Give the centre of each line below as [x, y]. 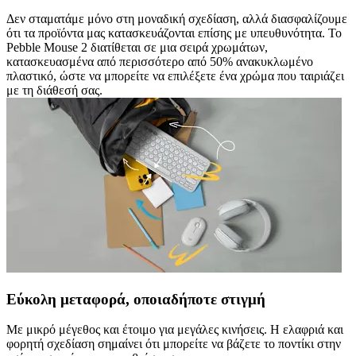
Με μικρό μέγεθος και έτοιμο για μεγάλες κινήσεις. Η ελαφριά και [175, 330]
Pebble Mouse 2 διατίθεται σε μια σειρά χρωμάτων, [137, 47]
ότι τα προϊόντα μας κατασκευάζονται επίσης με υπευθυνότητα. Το [174, 33]
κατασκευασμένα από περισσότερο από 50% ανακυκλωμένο [160, 62]
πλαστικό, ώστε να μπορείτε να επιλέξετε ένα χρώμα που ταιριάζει [175, 76]
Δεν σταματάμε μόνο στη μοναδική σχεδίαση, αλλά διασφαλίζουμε [177, 19]
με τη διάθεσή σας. [54, 90]
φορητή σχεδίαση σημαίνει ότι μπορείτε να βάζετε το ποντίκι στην [174, 344]
